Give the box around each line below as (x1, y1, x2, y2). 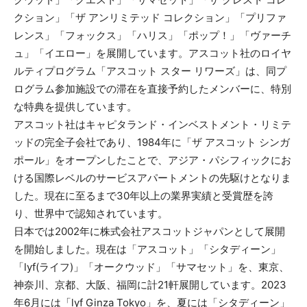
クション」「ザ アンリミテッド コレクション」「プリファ (14, 10, 286, 24)
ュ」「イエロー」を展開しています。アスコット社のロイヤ (14, 46, 291, 60)
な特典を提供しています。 (14, 99, 137, 113)
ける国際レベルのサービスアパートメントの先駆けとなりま (14, 171, 291, 184)
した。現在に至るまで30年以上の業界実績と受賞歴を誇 (14, 188, 273, 202)
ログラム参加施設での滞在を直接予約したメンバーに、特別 (14, 82, 291, 95)
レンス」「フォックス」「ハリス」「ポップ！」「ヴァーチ (14, 28, 291, 42)
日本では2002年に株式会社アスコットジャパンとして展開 (14, 224, 285, 238)
